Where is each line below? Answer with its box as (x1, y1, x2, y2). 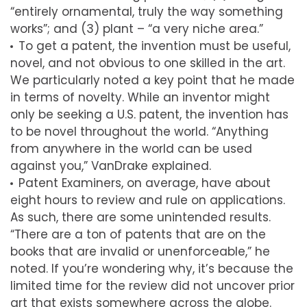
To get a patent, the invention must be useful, (19, 37, 291, 54)
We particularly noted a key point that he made (10, 71, 295, 88)
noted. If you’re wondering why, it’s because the (10, 260, 293, 277)
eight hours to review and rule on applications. (10, 191, 285, 208)
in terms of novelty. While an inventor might (10, 88, 270, 106)
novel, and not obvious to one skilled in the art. (10, 54, 285, 71)
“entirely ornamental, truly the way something (10, 3, 283, 20)
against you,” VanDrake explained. (10, 157, 211, 174)
